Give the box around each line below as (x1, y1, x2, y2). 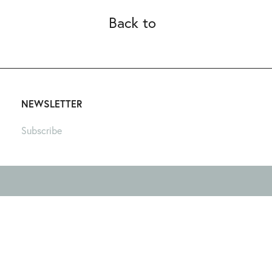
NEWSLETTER (21, 97, 83, 110)
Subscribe (21, 124, 63, 137)
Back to (108, 13, 156, 32)
